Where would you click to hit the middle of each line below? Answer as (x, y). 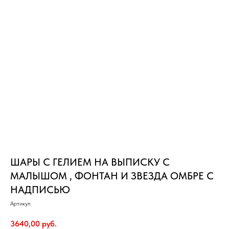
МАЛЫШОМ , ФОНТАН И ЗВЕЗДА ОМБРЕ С (112, 176)
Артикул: (21, 203)
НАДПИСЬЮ (40, 190)
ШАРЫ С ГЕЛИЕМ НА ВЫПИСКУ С (90, 162)
